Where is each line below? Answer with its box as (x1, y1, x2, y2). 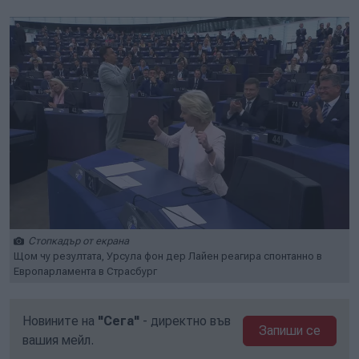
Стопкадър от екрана (28, 235, 129, 247)
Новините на (22, 313, 98, 329)
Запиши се (259, 323, 321, 338)
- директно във (139, 313, 231, 329)
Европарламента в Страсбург (14, 265, 157, 277)
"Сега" (98, 313, 139, 329)
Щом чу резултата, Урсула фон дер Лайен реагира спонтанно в (14, 250, 322, 262)
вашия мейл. (22, 333, 94, 348)
